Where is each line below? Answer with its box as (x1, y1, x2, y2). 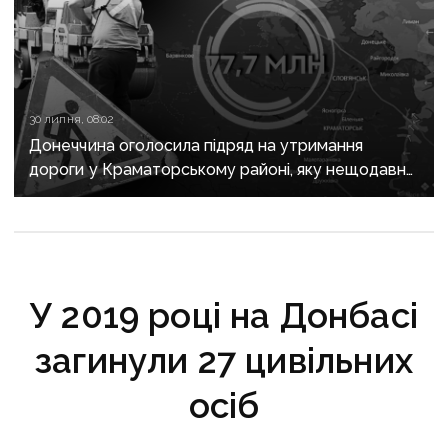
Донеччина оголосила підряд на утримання (29, 135, 364, 155)
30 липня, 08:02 (29, 111, 114, 126)
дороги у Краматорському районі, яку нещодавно (29, 159, 417, 179)
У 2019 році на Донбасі (30, 294, 418, 336)
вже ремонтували (29, 183, 170, 203)
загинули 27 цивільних (35, 339, 413, 381)
